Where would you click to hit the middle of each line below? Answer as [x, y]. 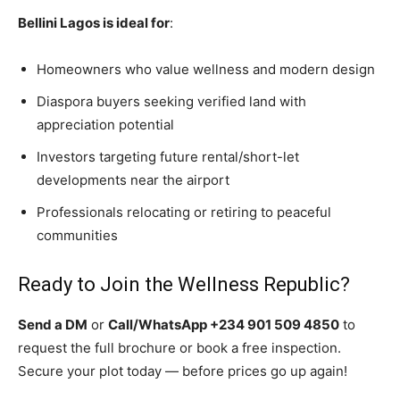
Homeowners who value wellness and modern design [206, 70]
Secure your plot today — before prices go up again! [183, 371]
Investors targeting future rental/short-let [168, 157]
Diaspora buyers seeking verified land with [171, 102]
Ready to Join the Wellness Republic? [184, 285]
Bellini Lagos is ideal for [94, 23]
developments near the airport [133, 180]
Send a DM [53, 325]
